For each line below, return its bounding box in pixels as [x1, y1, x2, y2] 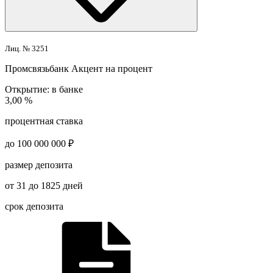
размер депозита [5, 159, 73, 170]
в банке [49, 83, 83, 94]
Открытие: [5, 83, 49, 94]
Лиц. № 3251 [5, 43, 49, 53]
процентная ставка [5, 115, 83, 126]
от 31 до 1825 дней [5, 180, 83, 191]
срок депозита [5, 200, 63, 211]
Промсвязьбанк [5, 63, 69, 74]
